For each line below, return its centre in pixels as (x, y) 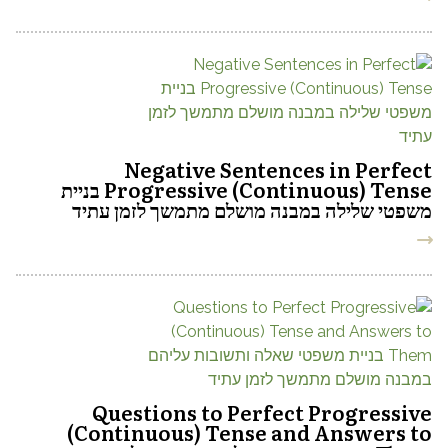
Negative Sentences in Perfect (278, 169)
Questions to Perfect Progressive (262, 412)
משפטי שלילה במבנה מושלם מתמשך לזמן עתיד (252, 209)
